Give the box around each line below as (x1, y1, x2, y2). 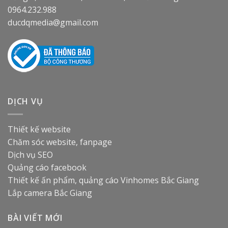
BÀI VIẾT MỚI (8, 212, 63, 223)
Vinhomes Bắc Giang (121, 174, 199, 186)
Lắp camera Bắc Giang (8, 187, 92, 198)
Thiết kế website (8, 123, 71, 135)
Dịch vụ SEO (8, 149, 53, 160)
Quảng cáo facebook (8, 161, 87, 173)
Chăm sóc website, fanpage (8, 136, 112, 148)
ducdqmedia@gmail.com (8, 16, 98, 28)
